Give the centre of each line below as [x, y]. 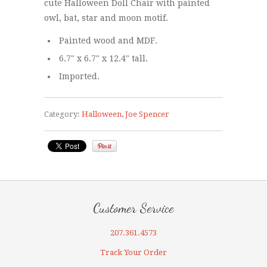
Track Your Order [133, 252]
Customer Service [133, 208]
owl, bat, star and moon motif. [106, 18]
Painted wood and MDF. [108, 41]
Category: [62, 114]
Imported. [79, 76]
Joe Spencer [147, 114]
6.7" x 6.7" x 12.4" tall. [103, 58]
